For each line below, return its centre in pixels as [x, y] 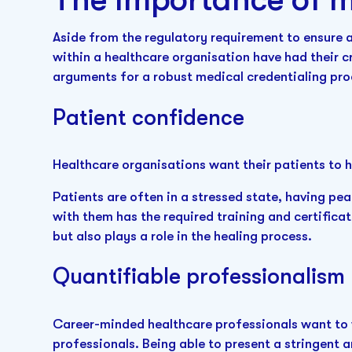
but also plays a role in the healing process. [184, 236]
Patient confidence [149, 118]
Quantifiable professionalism [199, 277]
